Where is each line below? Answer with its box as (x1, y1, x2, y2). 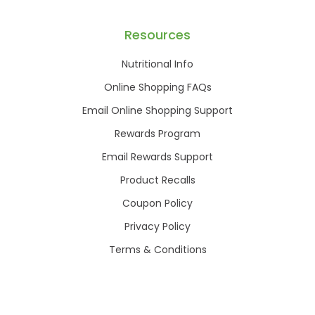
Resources (124, 25, 191, 44)
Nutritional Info (122, 56, 193, 71)
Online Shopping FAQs (103, 79, 212, 94)
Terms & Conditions (108, 242, 207, 257)
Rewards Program (115, 126, 200, 141)
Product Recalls (120, 172, 195, 187)
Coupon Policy (122, 195, 193, 210)
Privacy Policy (124, 219, 191, 233)
